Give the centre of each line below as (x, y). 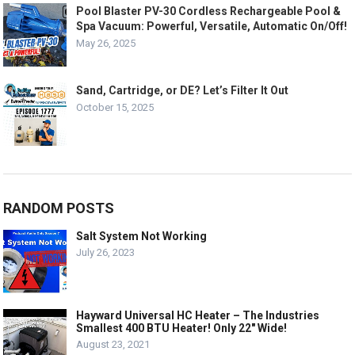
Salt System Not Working (142, 237)
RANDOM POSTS (59, 208)
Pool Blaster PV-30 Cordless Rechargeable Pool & (209, 11)
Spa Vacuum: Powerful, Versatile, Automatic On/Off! (212, 27)
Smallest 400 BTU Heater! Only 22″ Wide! (182, 328)
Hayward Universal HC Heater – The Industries (198, 316)
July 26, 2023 (106, 253)
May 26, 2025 (106, 44)
